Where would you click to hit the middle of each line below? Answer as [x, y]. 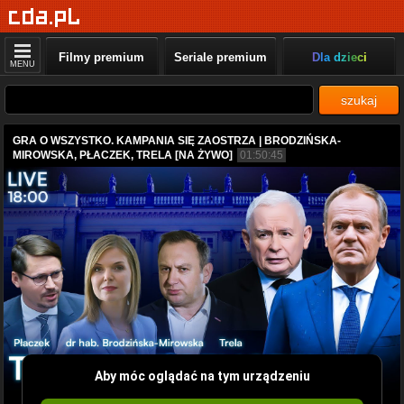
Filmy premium [102, 57]
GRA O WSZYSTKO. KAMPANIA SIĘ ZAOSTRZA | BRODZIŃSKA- [177, 141]
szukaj [359, 100]
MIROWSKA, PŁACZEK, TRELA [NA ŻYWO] [123, 155]
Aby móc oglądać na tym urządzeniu [202, 376]
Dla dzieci [339, 57]
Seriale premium [220, 57]
